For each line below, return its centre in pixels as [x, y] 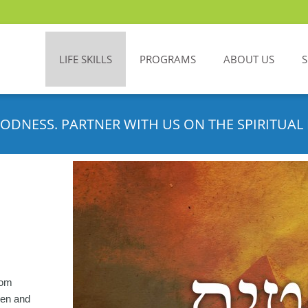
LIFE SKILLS [86, 59]
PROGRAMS [168, 59]
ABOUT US [249, 59]
